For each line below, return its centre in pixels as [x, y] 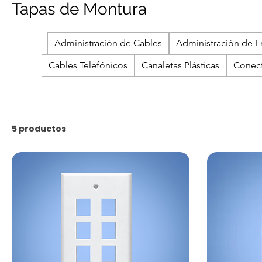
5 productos [39, 129]
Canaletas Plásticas [180, 65]
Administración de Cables [108, 43]
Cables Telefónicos [88, 65]
